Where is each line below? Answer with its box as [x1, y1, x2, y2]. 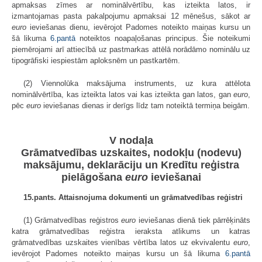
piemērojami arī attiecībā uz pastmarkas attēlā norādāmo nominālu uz [12, 44, 250, 54]
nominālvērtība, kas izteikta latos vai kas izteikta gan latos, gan [12, 89, 233, 99]
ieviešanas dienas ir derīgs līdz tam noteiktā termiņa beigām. [41, 101, 250, 110]
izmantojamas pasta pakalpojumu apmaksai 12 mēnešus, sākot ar [12, 11, 250, 20]
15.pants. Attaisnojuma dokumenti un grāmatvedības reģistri [23, 193, 243, 202]
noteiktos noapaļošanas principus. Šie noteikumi [75, 33, 250, 43]
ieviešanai [147, 171, 201, 184]
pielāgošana [61, 171, 125, 184]
